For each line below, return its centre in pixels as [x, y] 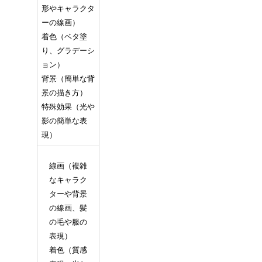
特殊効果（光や [68, 106]
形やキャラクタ [68, 8]
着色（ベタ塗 [64, 36]
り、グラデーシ [68, 50]
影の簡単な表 [64, 120]
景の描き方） [64, 92]
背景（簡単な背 [68, 78]
